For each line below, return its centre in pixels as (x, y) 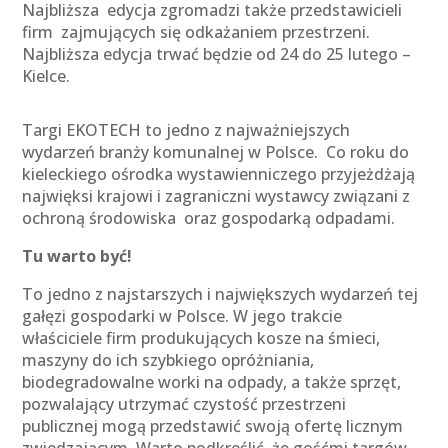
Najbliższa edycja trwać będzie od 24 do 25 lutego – (217, 54)
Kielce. (46, 76)
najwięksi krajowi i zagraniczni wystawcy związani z (216, 196)
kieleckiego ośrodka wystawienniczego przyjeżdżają (219, 174)
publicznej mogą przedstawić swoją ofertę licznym (213, 426)
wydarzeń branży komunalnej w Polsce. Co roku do (216, 152)
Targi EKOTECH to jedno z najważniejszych (186, 130)
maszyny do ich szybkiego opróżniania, (168, 360)
